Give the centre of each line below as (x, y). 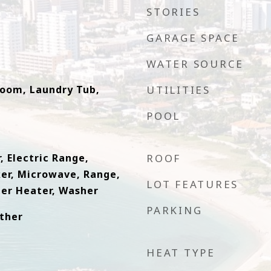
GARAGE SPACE (193, 38)
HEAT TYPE (181, 253)
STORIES (173, 12)
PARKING (175, 210)
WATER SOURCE (195, 64)
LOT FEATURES (192, 184)
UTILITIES (178, 90)
